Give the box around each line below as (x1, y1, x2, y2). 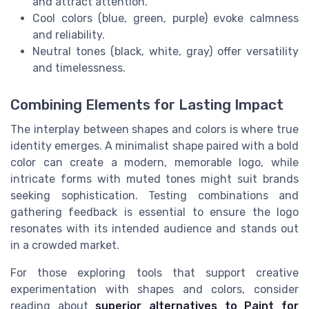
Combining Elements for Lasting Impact (10, 96, 283, 113)
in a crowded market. (10, 238, 119, 252)
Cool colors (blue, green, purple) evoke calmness (32, 11, 299, 25)
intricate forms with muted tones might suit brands (10, 172, 299, 186)
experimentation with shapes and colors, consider (10, 282, 299, 296)
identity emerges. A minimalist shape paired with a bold (10, 139, 299, 152)
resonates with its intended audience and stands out (10, 221, 299, 235)
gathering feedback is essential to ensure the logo (10, 205, 299, 219)
